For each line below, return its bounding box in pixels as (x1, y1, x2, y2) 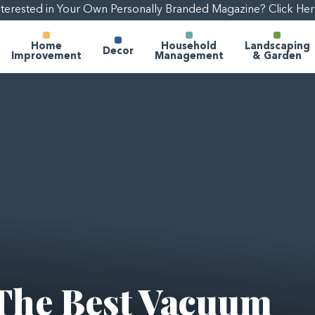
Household (161, 41, 217, 52)
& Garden (252, 51, 302, 62)
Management (154, 51, 224, 62)
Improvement (11, 51, 82, 62)
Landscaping (244, 41, 310, 52)
